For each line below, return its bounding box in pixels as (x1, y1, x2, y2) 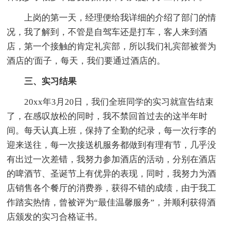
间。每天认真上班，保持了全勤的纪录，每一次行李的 (7, 125, 217, 136)
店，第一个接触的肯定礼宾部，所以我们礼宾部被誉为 (7, 41, 217, 51)
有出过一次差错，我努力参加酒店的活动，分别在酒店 (7, 154, 217, 164)
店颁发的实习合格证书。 (7, 212, 103, 222)
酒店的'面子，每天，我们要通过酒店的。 (7, 55, 166, 66)
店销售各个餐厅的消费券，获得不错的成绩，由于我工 (7, 183, 217, 193)
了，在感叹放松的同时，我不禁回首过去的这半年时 (7, 111, 208, 121)
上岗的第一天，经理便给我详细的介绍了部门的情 (7, 12, 217, 23)
